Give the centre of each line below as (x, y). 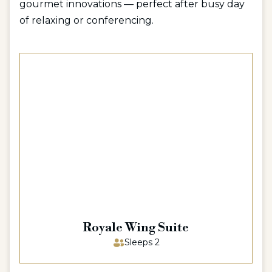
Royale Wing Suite (136, 228)
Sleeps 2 (142, 242)
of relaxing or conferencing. (87, 20)
